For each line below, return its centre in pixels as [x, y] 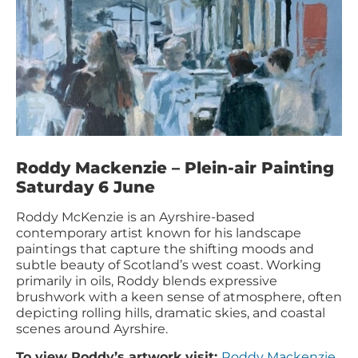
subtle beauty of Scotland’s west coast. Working [169, 265]
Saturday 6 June [86, 187]
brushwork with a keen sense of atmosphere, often [179, 297]
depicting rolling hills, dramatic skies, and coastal [171, 313]
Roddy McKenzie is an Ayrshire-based [135, 217]
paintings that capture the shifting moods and [165, 249]
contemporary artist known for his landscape [159, 233]
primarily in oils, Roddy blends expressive [147, 281]
